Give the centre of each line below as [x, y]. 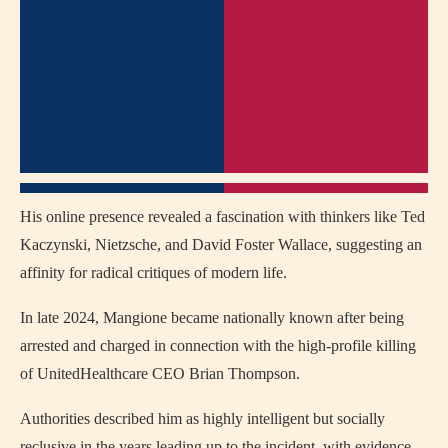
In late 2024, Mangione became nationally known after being [212, 317]
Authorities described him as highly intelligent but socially [202, 418]
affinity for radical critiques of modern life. [153, 272]
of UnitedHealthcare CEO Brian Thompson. [160, 373]
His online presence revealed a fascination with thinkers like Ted [222, 216]
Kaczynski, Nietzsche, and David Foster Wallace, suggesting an [221, 244]
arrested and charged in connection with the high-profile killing [218, 345]
